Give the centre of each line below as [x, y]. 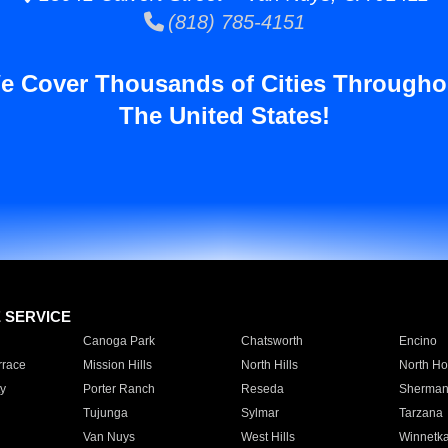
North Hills [269, 365]
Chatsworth [271, 341]
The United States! [224, 115]
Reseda [262, 389]
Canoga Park [118, 341]
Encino [417, 341]
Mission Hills [117, 365]
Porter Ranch [118, 389]
